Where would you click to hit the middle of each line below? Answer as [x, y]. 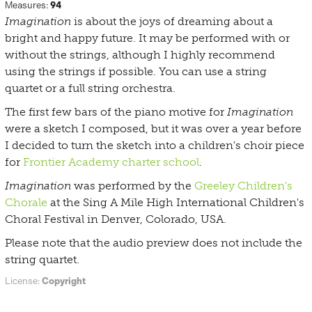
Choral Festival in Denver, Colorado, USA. [116, 219]
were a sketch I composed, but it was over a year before [154, 128]
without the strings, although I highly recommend [140, 55]
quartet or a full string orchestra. [91, 88]
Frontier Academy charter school [111, 162]
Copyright [64, 281]
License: [24, 281]
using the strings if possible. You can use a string [136, 71]
